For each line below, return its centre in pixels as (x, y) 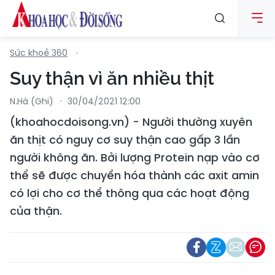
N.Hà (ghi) (32, 101)
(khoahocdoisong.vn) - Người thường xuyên (131, 122)
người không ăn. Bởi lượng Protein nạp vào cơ (135, 157)
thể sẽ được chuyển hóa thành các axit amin (134, 175)
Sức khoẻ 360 (39, 53)
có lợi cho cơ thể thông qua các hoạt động (130, 193)
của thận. (36, 211)
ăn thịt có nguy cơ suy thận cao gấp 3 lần (125, 140)
